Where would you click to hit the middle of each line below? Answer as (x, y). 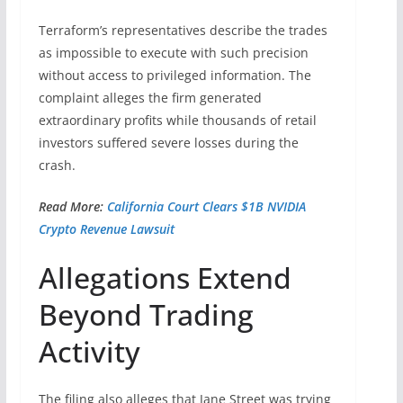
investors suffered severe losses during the (168, 142)
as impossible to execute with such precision (173, 52)
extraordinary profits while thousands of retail (177, 120)
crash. (57, 165)
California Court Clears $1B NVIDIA (206, 206)
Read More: (72, 206)
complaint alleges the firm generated (150, 97)
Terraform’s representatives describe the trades (183, 30)
